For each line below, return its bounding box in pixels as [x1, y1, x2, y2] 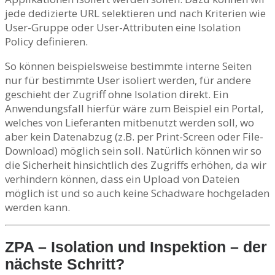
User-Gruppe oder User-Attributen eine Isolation [5, 20, 241, 35]
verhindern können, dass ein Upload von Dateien [5, 172, 239, 187]
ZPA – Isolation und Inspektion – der [5, 238, 267, 255]
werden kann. [5, 200, 70, 215]
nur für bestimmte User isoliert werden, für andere [5, 73, 251, 88]
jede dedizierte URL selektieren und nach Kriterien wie [5, 6, 266, 21]
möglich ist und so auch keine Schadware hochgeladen [5, 186, 269, 201]
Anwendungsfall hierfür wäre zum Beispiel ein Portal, [5, 101, 263, 116]
